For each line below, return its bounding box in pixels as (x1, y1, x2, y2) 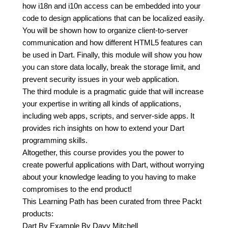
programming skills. (22, 136, 88, 145)
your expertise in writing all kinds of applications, (22, 99, 181, 108)
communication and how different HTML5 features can (22, 38, 202, 47)
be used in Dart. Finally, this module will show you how (22, 50, 202, 59)
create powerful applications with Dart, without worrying (22, 160, 204, 169)
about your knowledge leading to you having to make (22, 173, 196, 181)
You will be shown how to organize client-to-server (22, 26, 188, 35)
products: (22, 209, 53, 218)
